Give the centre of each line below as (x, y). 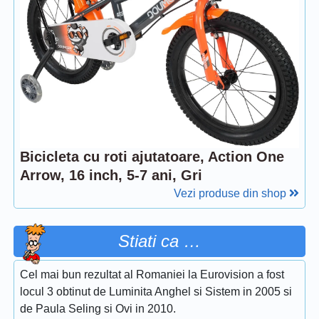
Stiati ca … (159, 241)
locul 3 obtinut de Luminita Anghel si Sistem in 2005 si (156, 291)
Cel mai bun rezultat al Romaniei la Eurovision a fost (152, 274)
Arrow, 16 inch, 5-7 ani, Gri (111, 175)
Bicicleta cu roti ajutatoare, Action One (152, 156)
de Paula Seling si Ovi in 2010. (98, 308)
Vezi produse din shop (231, 193)
